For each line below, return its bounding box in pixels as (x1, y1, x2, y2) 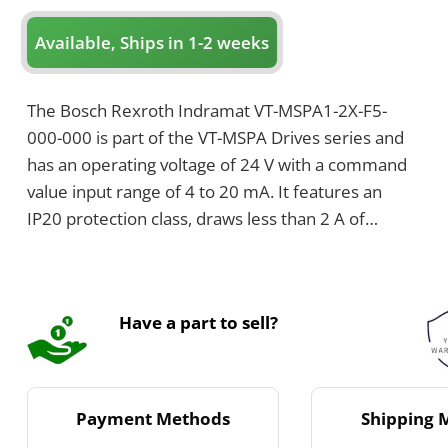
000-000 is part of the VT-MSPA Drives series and (27, 125, 405, 149)
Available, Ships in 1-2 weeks (35, 30, 270, 54)
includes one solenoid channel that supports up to (27, 260, 413, 284)
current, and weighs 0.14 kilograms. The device (27, 233, 390, 257)
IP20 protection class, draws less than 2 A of (27, 206, 366, 230)
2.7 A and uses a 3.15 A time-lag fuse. (27, 287, 315, 311)
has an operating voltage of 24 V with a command (27, 152, 408, 176)
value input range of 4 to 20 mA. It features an (27, 179, 383, 203)
